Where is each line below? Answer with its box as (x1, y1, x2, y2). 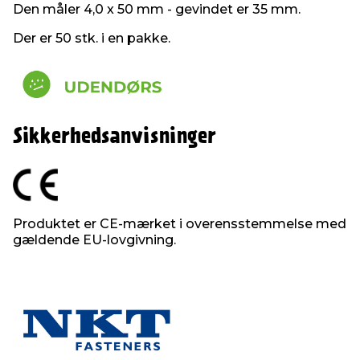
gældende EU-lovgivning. (13, 232, 176, 248)
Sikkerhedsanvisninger (13, 127, 216, 148)
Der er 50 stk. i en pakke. (13, 31, 170, 46)
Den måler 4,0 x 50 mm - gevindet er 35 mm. (13, 2, 301, 17)
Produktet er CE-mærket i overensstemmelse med (13, 216, 346, 232)
